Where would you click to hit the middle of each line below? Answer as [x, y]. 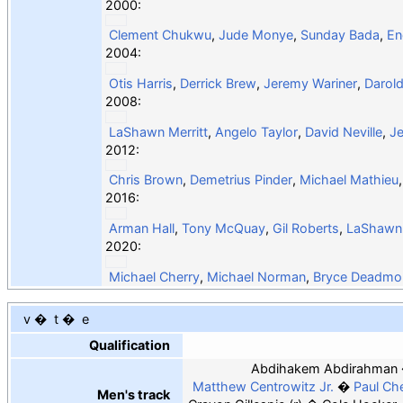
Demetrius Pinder [241, 179]
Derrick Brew [218, 83]
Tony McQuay [223, 228]
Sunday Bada [340, 34]
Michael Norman [256, 276]
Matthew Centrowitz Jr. [263, 387]
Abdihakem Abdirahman [324, 369]
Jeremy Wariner [310, 83]
